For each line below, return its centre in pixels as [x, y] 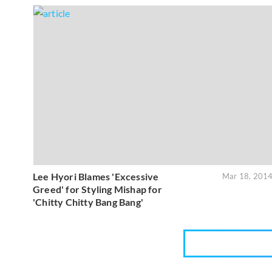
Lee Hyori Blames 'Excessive [96, 177]
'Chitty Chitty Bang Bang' [88, 202]
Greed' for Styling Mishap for [97, 189]
